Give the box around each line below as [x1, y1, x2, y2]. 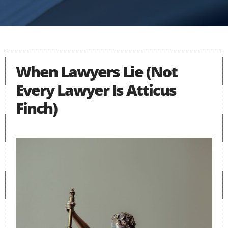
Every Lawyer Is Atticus [16, 79, 176, 100]
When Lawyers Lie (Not [16, 61, 177, 82]
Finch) [16, 98, 57, 119]
